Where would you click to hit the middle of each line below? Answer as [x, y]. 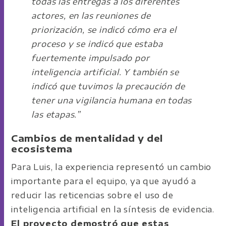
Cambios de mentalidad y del [87, 138]
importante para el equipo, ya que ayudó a [104, 181]
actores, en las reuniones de [91, 15]
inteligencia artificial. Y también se [105, 72]
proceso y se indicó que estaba [97, 44]
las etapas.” [56, 114]
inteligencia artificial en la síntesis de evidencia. [113, 209]
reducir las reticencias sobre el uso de [92, 195]
